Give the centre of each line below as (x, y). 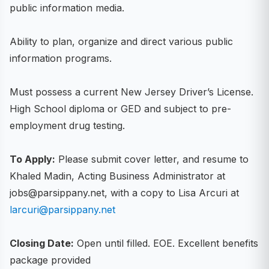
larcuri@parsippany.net (62, 210)
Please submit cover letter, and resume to (152, 159)
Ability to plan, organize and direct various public (121, 41)
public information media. (67, 8)
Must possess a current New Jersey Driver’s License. (131, 92)
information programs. (61, 58)
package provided (50, 260)
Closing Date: (42, 243)
